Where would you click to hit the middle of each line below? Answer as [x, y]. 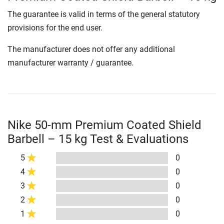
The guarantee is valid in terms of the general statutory [104, 14]
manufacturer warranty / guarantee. [70, 63]
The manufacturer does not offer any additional [91, 49]
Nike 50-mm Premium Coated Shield [104, 125]
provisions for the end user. [55, 28]
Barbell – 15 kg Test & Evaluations [98, 139]
